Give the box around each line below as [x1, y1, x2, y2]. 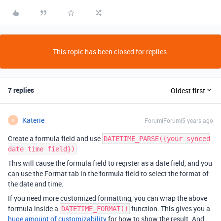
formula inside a [8, 204, 60, 213]
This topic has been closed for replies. [52, 47, 169, 56]
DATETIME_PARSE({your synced [104, 135, 210, 143]
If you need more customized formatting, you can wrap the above [8, 193, 207, 203]
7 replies [8, 85, 34, 95]
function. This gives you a [130, 204, 210, 213]
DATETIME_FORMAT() [61, 205, 128, 213]
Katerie [22, 115, 44, 125]
